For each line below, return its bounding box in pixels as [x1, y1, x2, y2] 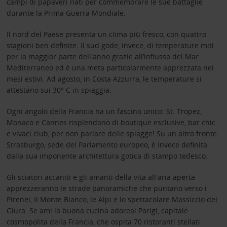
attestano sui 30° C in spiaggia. [6, 85, 111, 95]
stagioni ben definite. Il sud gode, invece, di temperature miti [6, 40, 214, 50]
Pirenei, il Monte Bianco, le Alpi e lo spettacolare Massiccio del [6, 194, 217, 204]
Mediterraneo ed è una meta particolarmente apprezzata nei [6, 62, 214, 72]
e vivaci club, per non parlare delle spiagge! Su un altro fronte [6, 128, 217, 138]
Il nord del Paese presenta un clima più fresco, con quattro [6, 29, 206, 39]
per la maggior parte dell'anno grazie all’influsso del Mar [6, 51, 199, 61]
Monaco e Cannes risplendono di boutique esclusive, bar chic [6, 117, 215, 127]
